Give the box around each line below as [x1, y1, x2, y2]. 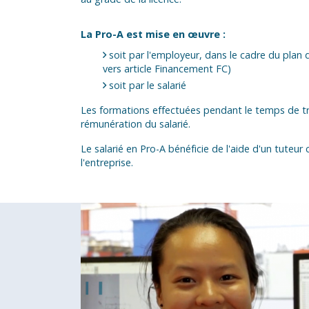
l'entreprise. [81, 156, 133, 170]
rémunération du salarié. [81, 117, 190, 131]
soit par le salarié [109, 79, 186, 92]
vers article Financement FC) [103, 62, 231, 76]
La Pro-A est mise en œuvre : [81, 28, 226, 41]
